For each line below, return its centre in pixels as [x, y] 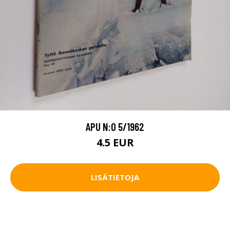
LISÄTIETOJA [115, 177]
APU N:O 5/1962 [115, 126]
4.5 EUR [115, 142]
